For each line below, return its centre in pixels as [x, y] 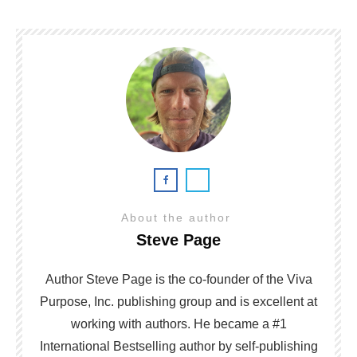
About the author [178, 217]
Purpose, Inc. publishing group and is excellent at [178, 301]
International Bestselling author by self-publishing [178, 346]
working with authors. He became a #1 [178, 324]
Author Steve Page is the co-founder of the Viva [178, 279]
